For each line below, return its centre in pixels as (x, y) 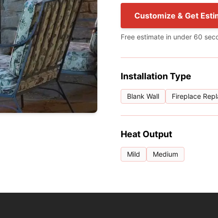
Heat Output (146, 134)
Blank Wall (143, 96)
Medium (165, 154)
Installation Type (156, 76)
